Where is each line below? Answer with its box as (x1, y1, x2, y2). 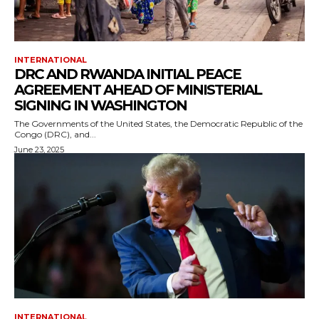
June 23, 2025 (14, 145, 64, 155)
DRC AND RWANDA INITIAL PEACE (14, 66, 241, 83)
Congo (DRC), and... (14, 129, 96, 140)
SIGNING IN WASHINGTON (14, 97, 187, 115)
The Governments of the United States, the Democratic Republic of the (14, 118, 303, 130)
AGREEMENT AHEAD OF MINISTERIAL (14, 81, 261, 99)
